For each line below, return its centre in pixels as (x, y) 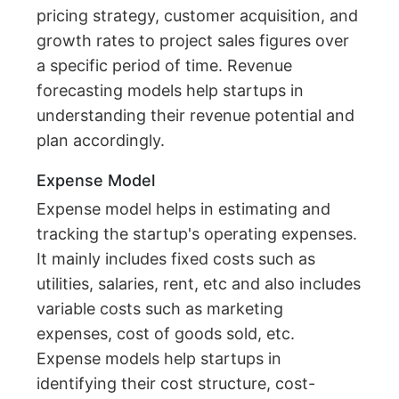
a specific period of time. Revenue (165, 66)
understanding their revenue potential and (196, 116)
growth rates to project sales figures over (193, 41)
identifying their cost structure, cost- (176, 384)
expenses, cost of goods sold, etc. (166, 334)
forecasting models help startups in (171, 91)
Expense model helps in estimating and (184, 209)
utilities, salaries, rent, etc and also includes (199, 284)
